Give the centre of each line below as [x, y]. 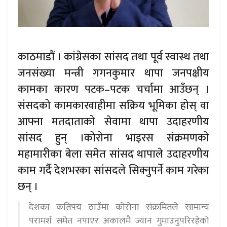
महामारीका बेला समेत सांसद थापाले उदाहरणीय [113, 154]
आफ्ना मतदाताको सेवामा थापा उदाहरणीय [113, 122]
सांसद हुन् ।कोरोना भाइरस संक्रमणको [113, 138]
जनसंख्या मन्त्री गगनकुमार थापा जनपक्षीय [113, 73]
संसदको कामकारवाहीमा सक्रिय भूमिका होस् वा [113, 105]
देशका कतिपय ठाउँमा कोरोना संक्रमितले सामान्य [119, 207]
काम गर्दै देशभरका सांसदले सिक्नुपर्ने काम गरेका [113, 170]
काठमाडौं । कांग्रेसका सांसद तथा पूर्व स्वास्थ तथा [113, 57]
